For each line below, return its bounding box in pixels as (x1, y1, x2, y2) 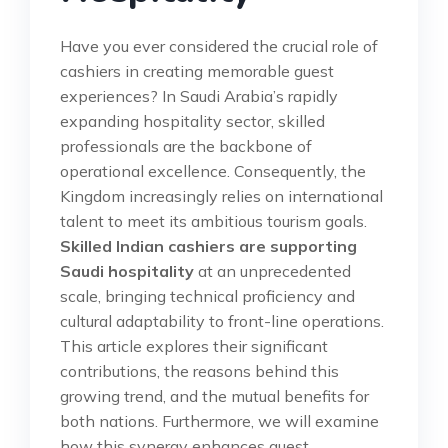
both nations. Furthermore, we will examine (60, 410, 379, 431)
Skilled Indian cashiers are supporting (60, 235, 357, 256)
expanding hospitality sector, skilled (60, 110, 325, 131)
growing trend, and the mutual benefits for (60, 385, 369, 406)
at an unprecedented (194, 260, 351, 281)
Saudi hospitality (60, 260, 194, 281)
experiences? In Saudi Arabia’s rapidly (60, 85, 338, 106)
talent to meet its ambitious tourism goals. (60, 210, 367, 231)
